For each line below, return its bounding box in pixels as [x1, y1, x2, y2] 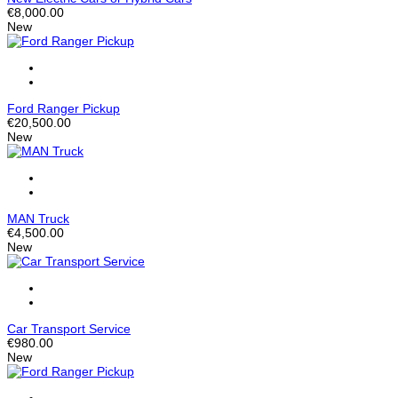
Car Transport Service [7, 322, 131, 337]
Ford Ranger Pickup [7, 101, 120, 116]
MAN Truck [7, 211, 69, 227]
